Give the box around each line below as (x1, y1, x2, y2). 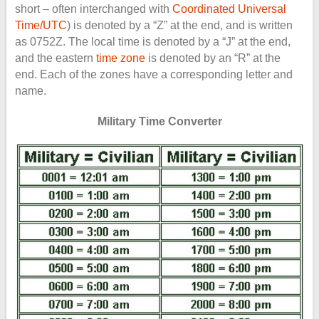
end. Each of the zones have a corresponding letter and (14, 68, 293, 80)
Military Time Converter (97, 115, 222, 127)
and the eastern (14, 52, 96, 64)
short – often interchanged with (14, 3, 172, 15)
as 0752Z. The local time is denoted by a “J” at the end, (14, 36, 291, 48)
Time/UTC (14, 19, 67, 31)
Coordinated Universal (172, 3, 286, 15)
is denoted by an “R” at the (145, 52, 281, 64)
